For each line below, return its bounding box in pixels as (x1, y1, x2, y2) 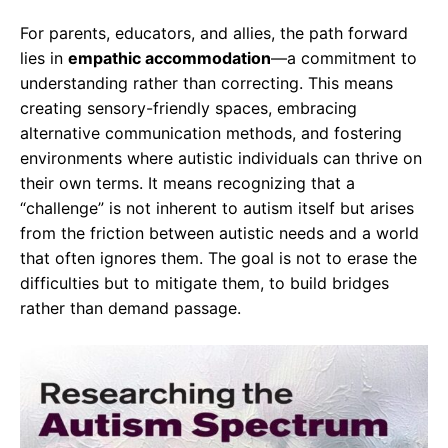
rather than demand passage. (20, 298, 241, 319)
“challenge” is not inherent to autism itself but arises (20, 198, 414, 219)
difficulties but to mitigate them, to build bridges (20, 273, 389, 294)
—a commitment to (271, 48, 417, 69)
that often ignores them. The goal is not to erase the (20, 248, 417, 269)
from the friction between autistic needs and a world (20, 223, 419, 244)
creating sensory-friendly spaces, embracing (20, 98, 357, 119)
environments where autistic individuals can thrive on (20, 148, 422, 169)
